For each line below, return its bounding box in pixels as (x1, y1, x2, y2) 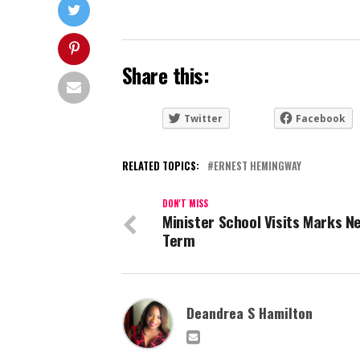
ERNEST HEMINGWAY (214, 157, 301, 174)
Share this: (122, 59, 210, 90)
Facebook (296, 111, 346, 125)
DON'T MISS (162, 196, 208, 210)
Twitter (184, 111, 223, 125)
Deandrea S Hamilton (186, 301, 313, 323)
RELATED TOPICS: (122, 157, 199, 174)
